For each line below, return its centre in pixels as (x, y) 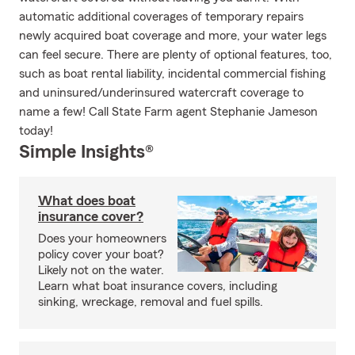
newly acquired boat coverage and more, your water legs (173, 36)
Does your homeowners (102, 239)
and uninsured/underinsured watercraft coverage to (161, 93)
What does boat (87, 200)
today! (36, 131)
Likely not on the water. (101, 270)
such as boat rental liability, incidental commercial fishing (172, 74)
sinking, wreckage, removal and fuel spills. (151, 302)
